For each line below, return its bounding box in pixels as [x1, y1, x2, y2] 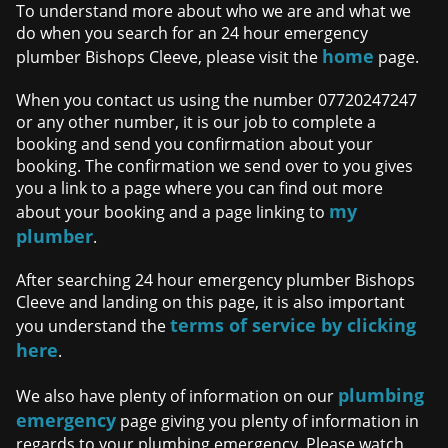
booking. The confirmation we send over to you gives [16, 155, 414, 178]
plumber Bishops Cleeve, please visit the [16, 46, 323, 69]
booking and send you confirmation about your [16, 133, 374, 156]
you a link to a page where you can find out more [16, 177, 384, 200]
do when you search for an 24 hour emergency [16, 22, 369, 45]
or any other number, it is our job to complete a [16, 111, 377, 134]
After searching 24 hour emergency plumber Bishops [16, 269, 416, 292]
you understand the [16, 315, 171, 338]
